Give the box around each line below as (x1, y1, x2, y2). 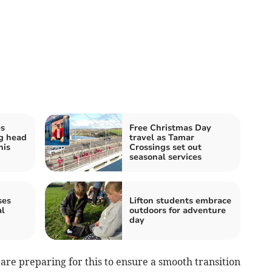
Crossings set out (129, 141, 202, 153)
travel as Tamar (129, 131, 194, 143)
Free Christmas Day (129, 121, 211, 134)
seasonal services (129, 151, 202, 163)
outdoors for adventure (129, 204, 226, 216)
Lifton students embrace (129, 194, 231, 206)
